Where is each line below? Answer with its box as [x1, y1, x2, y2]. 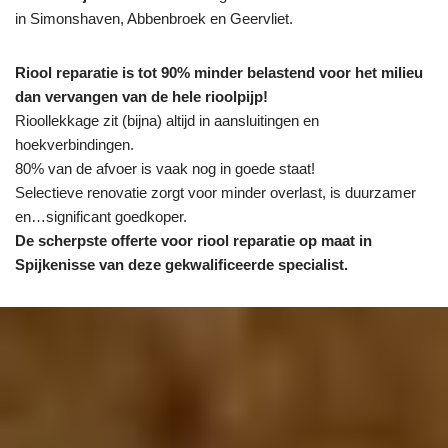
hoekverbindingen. [15, 136, 134, 154]
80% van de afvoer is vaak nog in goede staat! [15, 160, 315, 178]
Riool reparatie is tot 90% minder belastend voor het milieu [15, 64, 423, 82]
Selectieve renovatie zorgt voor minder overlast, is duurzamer [15, 184, 416, 202]
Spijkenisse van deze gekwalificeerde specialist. [15, 256, 348, 274]
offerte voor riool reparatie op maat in [111, 232, 372, 250]
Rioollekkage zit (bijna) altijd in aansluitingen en [15, 112, 319, 130]
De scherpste [15, 232, 107, 250]
